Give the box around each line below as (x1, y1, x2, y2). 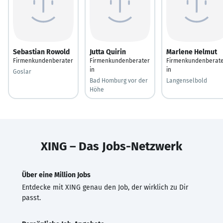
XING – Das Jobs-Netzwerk (41, 139, 182, 153)
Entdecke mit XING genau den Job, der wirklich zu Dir (22, 183, 188, 192)
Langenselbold (166, 77, 207, 84)
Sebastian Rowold (13, 47, 70, 56)
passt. (22, 193, 41, 202)
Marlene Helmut (166, 47, 217, 56)
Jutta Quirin (90, 47, 126, 56)
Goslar (13, 68, 31, 75)
